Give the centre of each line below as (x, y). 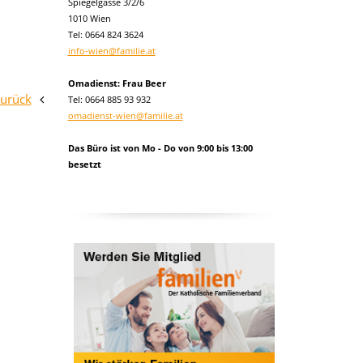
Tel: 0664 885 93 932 (109, 99)
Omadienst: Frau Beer (117, 83)
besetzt (84, 164)
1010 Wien (89, 18)
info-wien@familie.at (111, 51)
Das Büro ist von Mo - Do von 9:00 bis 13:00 (160, 148)
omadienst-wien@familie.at (125, 115)
